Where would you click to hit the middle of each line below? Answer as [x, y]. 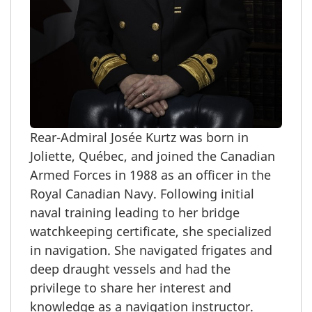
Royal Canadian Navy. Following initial [142, 194]
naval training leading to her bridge [135, 212]
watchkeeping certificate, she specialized [151, 231]
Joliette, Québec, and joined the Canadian [153, 156]
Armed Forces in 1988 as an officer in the [150, 175]
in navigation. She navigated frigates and [151, 250]
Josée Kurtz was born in [178, 137]
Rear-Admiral [69, 137]
